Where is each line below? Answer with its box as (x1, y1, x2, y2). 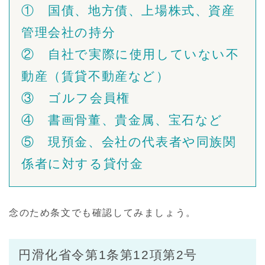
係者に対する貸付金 (21, 157, 144, 171)
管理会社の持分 (21, 25, 116, 40)
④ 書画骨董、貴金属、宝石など (21, 113, 224, 127)
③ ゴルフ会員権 (21, 91, 130, 105)
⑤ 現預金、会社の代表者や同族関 (21, 135, 237, 149)
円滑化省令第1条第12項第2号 (18, 248, 198, 262)
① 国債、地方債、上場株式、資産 (21, 4, 235, 18)
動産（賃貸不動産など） (21, 69, 170, 83)
